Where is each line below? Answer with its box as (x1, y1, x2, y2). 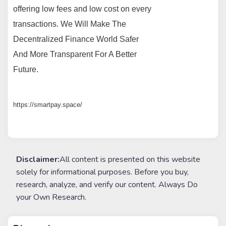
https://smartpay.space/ (13, 101, 83, 109)
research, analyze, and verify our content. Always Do (16, 179, 198, 191)
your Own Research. (16, 192, 86, 203)
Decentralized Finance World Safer (13, 35, 139, 44)
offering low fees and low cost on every (13, 5, 152, 14)
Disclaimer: (16, 154, 60, 165)
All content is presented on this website (60, 154, 200, 165)
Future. (13, 65, 39, 74)
